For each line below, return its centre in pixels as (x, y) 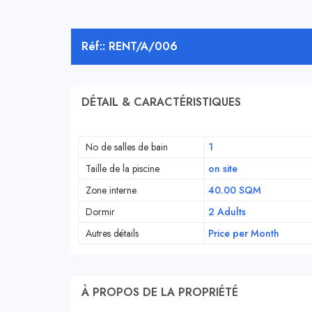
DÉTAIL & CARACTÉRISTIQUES (161, 102)
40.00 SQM (234, 190)
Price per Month (243, 234)
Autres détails (112, 234)
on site (223, 169)
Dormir (100, 212)
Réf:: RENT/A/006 (130, 47)
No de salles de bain (127, 147)
